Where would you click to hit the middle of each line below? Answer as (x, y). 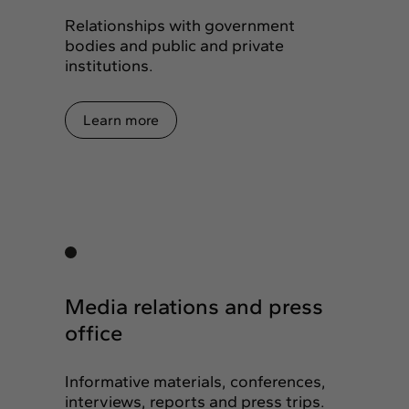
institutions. (111, 66)
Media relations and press (194, 306)
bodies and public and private (174, 46)
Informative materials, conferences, (195, 382)
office (94, 333)
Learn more (121, 120)
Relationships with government (180, 26)
